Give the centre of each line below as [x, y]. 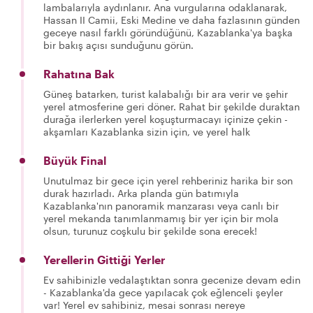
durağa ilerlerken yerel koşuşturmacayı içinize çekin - [166, 119]
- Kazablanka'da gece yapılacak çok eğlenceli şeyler [163, 292]
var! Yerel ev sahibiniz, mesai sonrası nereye [144, 305]
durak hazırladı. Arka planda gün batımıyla [141, 193]
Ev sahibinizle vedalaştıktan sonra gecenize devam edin [172, 279]
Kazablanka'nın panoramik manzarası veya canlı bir [161, 205]
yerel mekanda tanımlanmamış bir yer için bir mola [161, 218]
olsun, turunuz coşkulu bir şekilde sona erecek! [150, 231]
